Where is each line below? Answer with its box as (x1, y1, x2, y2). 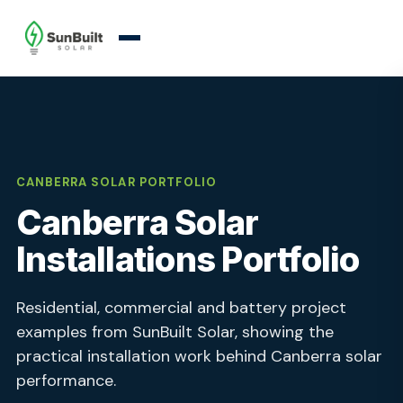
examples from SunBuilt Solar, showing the (16, 321, 334, 343)
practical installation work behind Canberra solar (16, 345, 382, 367)
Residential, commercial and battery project (16, 297, 346, 318)
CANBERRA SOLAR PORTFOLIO (16, 175, 217, 190)
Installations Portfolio (16, 238, 360, 280)
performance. (16, 370, 116, 391)
